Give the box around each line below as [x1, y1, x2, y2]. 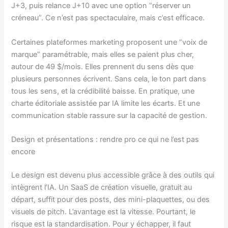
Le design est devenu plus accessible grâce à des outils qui [11, 170, 215, 180]
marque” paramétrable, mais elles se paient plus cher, [11, 49, 194, 59]
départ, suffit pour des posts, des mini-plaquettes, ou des [11, 194, 210, 204]
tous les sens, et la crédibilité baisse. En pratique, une [11, 86, 195, 96]
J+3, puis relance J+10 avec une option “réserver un [11, 1, 191, 11]
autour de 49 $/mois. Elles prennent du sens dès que [11, 62, 194, 71]
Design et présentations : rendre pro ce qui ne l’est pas [11, 135, 199, 144]
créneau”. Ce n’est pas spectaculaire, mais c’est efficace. [11, 13, 205, 23]
